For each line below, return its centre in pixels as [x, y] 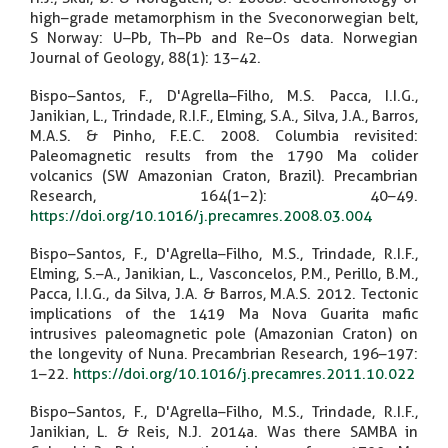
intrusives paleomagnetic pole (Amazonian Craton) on [224, 333]
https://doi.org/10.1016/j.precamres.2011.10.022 [244, 373]
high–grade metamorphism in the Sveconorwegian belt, [224, 17]
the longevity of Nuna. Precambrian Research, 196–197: [224, 353]
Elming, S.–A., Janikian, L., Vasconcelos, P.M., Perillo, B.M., [224, 273]
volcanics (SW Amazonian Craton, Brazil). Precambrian [224, 175]
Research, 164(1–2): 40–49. [224, 195]
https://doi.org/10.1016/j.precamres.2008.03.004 [201, 215]
